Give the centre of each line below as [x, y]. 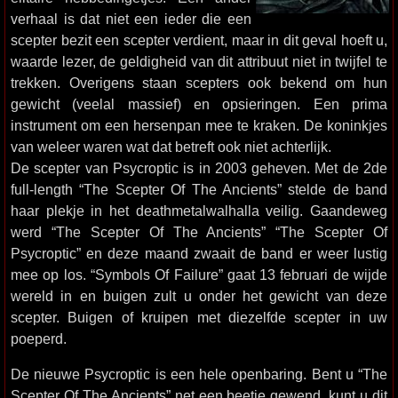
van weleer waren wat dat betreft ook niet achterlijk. [171, 147]
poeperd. [39, 338]
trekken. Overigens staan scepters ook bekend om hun [199, 83]
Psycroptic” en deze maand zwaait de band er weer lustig [199, 253]
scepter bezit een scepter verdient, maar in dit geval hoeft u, [199, 40]
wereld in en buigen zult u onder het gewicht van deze [199, 296]
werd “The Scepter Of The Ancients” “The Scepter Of [199, 232]
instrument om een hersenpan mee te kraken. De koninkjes [199, 125]
